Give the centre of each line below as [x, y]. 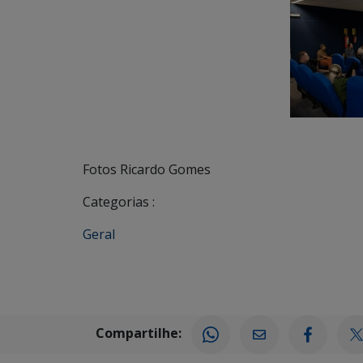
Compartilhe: [137, 333]
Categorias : [119, 201]
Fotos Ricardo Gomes [147, 169]
